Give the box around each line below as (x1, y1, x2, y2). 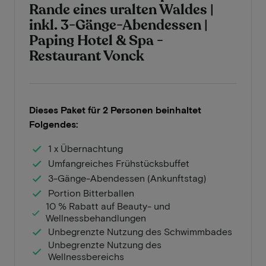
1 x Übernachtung (48, 142, 123, 154)
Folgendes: (29, 118, 78, 129)
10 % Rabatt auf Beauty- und (46, 200, 171, 211)
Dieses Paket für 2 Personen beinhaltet (29, 104, 201, 115)
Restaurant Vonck (29, 46, 144, 66)
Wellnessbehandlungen (46, 212, 147, 223)
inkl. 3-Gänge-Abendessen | (29, 15, 208, 35)
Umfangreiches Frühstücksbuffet (48, 157, 189, 169)
